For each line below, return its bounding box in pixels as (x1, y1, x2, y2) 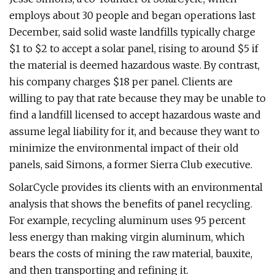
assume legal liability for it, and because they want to (9, 125, 260, 137)
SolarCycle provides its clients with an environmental (9, 181, 263, 193)
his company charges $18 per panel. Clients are (9, 76, 233, 88)
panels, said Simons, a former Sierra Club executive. (9, 158, 252, 171)
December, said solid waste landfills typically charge (9, 26, 255, 38)
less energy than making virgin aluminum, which (9, 231, 245, 243)
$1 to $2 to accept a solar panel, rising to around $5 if (9, 42, 258, 55)
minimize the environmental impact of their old (9, 142, 239, 154)
